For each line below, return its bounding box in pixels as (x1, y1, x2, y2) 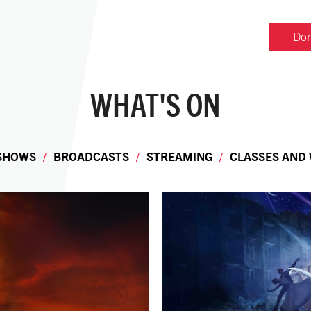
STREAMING (146, 149, 212, 164)
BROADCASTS (53, 149, 129, 164)
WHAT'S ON (90, 87, 221, 122)
